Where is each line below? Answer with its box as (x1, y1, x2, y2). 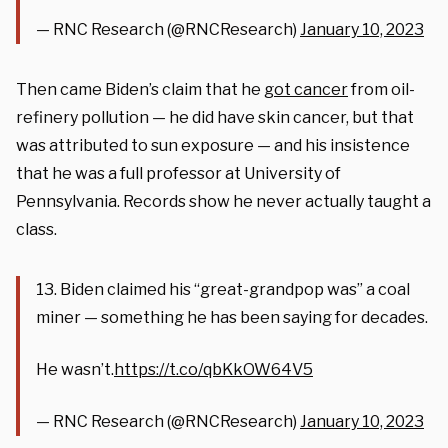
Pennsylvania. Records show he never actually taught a (16, 191, 431, 211)
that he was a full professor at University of (16, 163, 341, 183)
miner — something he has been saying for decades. (36, 307, 428, 327)
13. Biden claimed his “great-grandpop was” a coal (36, 279, 410, 299)
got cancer (264, 79, 348, 99)
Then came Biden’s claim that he (16, 79, 264, 99)
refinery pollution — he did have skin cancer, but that (16, 107, 414, 127)
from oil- (348, 79, 415, 99)
